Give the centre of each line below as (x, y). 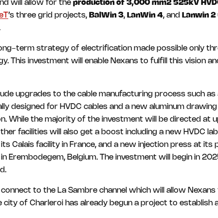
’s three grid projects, (49, 15)
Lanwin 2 (199, 15)
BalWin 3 (106, 15)
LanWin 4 (145, 15)
